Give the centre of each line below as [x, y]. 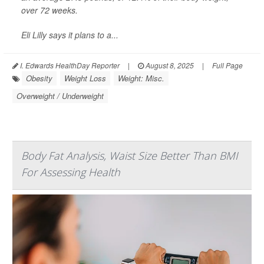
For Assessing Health [71, 172]
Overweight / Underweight [60, 95]
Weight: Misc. [141, 78]
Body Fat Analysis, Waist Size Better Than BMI [130, 155]
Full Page [227, 65]
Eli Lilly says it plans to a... [70, 34]
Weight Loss [85, 78]
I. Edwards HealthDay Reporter [69, 65]
